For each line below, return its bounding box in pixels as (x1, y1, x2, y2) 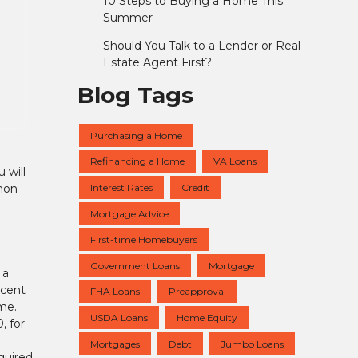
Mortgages (90, 337, 140, 350)
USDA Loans (90, 311, 148, 324)
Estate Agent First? (102, 55, 212, 70)
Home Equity (177, 311, 237, 324)
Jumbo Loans (221, 337, 284, 350)
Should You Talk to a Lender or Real (102, 38, 300, 54)
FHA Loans (90, 285, 140, 298)
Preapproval (169, 285, 226, 298)
